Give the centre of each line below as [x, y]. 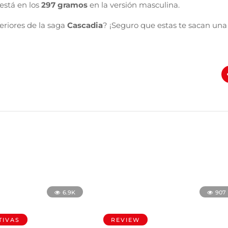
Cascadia [85, 25]
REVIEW [126, 220]
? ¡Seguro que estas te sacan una [165, 25]
